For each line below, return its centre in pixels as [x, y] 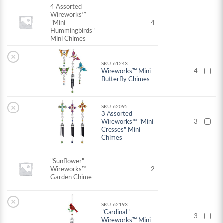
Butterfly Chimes [126, 79]
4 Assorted [66, 7]
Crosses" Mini [121, 130]
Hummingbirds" [73, 31]
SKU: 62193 [115, 204]
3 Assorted [117, 114]
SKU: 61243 [115, 63]
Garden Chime [71, 177]
